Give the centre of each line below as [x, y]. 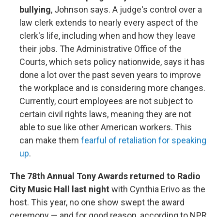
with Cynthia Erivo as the [157, 189]
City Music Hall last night [60, 189]
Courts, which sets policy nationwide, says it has [112, 62]
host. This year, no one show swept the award [97, 202]
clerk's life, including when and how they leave [108, 36]
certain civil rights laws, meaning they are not [105, 114]
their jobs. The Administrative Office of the [101, 49]
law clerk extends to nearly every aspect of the [109, 23]
